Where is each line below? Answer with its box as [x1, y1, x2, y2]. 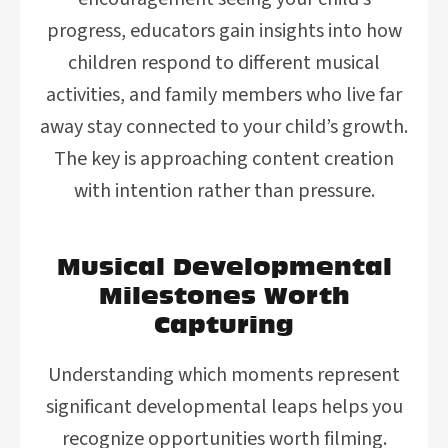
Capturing [154, 309, 294, 339]
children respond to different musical [68, 49, 380, 77]
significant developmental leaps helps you [45, 393, 403, 421]
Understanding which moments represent [48, 361, 400, 389]
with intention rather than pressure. [73, 177, 375, 205]
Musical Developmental [56, 251, 392, 281]
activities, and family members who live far [46, 81, 402, 109]
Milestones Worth [98, 280, 350, 310]
